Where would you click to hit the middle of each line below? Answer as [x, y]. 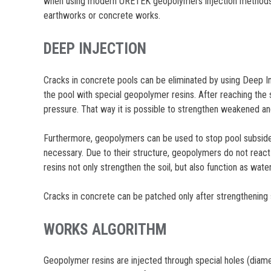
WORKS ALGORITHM [105, 229]
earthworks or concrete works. [102, 15]
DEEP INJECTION [95, 48]
